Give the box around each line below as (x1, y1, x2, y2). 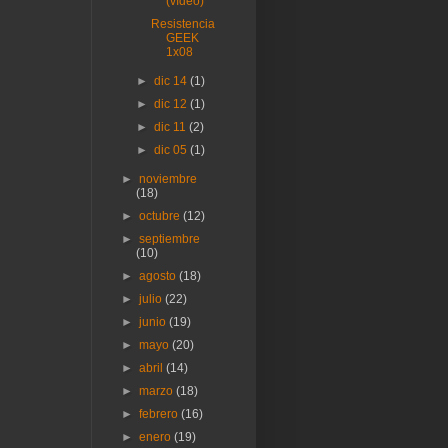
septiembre (139, 231, 201, 246)
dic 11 (153, 119, 189, 134)
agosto (139, 268, 180, 283)
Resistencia (151, 16, 216, 31)
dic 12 (153, 96, 190, 111)
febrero (139, 406, 182, 421)
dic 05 (153, 142, 190, 157)
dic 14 (153, 73, 190, 88)
